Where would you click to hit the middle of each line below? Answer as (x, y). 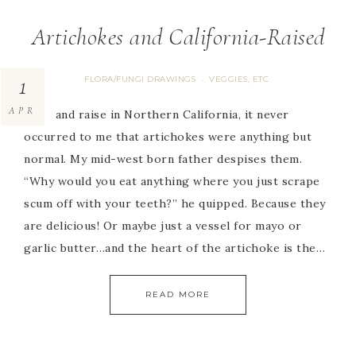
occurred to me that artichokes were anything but (168, 136)
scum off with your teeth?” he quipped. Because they (175, 203)
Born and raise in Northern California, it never (157, 114)
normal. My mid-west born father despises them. (163, 159)
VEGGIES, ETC (239, 79)
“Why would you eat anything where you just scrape (172, 181)
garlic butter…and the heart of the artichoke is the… (174, 248)
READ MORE (178, 294)
